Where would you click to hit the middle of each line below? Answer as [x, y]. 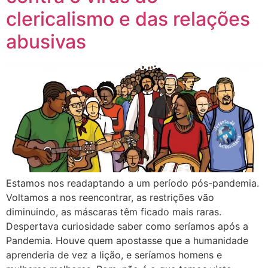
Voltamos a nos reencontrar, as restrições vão [110, 198]
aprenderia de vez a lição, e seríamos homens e [114, 255]
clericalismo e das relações [128, 19]
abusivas [46, 42]
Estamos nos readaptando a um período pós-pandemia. [133, 183]
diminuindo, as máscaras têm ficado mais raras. [114, 212]
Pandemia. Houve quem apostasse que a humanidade [127, 241]
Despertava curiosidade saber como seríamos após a [127, 226]
